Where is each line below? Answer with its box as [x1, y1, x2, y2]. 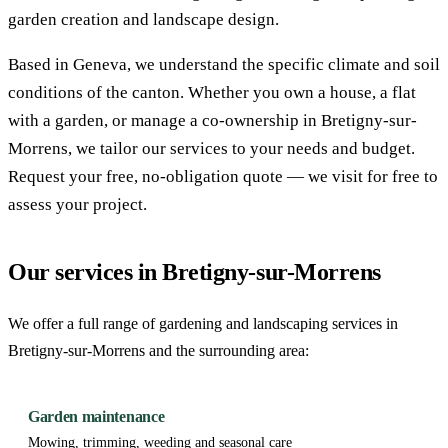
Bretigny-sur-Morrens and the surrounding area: [8, 341, 309, 359]
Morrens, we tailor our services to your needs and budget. [8, 138, 415, 158]
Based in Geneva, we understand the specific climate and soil [8, 54, 440, 74]
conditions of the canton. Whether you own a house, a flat [8, 82, 416, 102]
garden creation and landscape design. [8, 9, 279, 29]
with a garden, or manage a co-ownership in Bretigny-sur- [8, 110, 417, 130]
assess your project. [8, 194, 147, 214]
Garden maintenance [28, 407, 165, 425]
